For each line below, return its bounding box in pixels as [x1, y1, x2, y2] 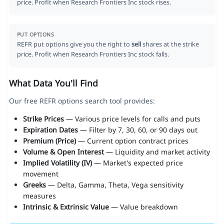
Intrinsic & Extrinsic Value [22, 202, 109, 212]
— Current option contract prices [75, 136, 188, 146]
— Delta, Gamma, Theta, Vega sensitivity [45, 180, 183, 190]
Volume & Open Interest [22, 147, 104, 157]
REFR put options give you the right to [16, 40, 131, 49]
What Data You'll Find [8, 77, 98, 89]
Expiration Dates [22, 125, 78, 135]
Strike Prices [22, 114, 64, 124]
